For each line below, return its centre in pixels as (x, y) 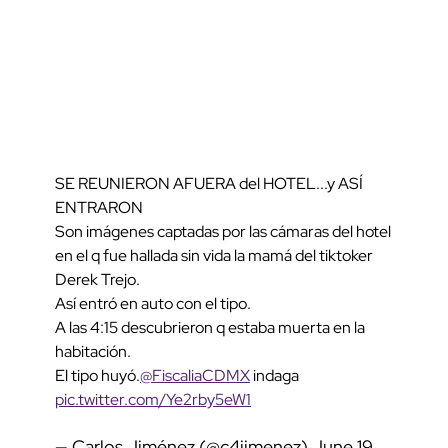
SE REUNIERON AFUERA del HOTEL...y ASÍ (209, 184)
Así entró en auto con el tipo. (153, 304)
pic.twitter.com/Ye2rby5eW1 (153, 400)
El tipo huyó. (97, 376)
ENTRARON (99, 208)
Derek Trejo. (97, 280)
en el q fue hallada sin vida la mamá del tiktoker (214, 256)
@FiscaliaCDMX (195, 376)
